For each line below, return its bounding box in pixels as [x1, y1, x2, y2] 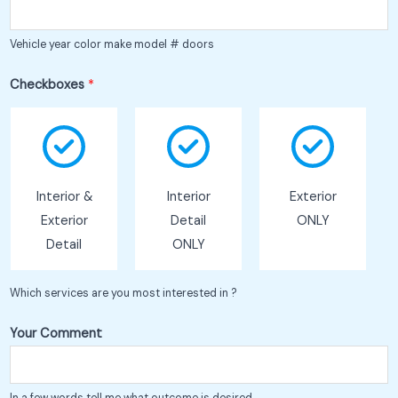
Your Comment [10, 324, 102, 342]
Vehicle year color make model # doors [10, 36, 214, 52]
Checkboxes [10, 76, 88, 93]
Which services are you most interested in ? [10, 285, 237, 300]
